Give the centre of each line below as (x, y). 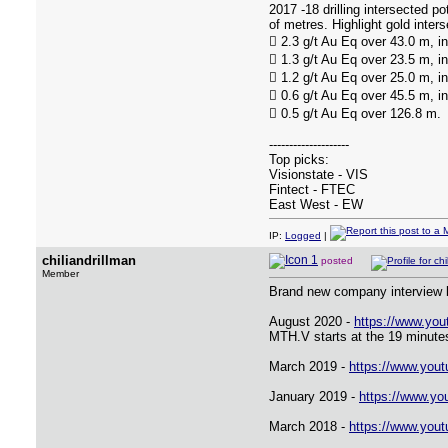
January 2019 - (314, 396)
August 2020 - (311, 321)
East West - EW (316, 204)
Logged (303, 235)
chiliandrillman (89, 260)
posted (338, 260)
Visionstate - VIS (318, 174)
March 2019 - (309, 366)
